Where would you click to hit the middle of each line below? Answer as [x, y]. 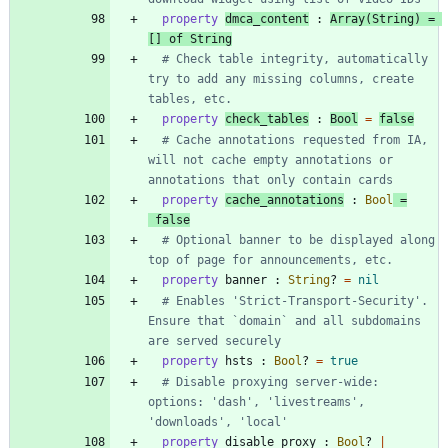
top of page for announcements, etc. [270, 260]
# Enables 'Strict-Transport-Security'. [295, 301]
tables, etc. [190, 99]
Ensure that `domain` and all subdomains [284, 321]
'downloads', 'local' [218, 422]
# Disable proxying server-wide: [270, 382]
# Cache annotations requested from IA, [295, 140]
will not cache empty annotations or [270, 160]
